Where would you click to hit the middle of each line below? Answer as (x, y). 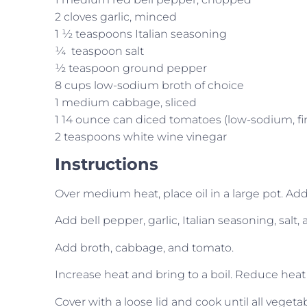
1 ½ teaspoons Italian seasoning (141, 34)
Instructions (107, 164)
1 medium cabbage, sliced (127, 102)
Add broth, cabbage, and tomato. (144, 247)
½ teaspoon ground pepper (131, 68)
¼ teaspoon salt (99, 51)
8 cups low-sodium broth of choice (151, 85)
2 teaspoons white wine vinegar (141, 136)
